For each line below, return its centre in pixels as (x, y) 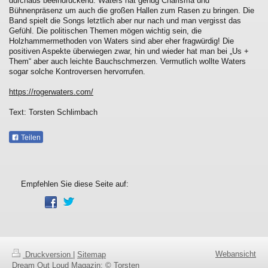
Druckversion (48, 254)
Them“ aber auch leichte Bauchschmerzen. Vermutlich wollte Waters (127, 61)
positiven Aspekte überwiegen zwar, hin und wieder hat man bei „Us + (129, 51)
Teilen (30, 137)
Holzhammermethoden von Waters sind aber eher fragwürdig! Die (121, 41)
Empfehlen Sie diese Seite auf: (75, 184)
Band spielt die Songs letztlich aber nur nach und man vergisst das (125, 20)
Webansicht (236, 254)
